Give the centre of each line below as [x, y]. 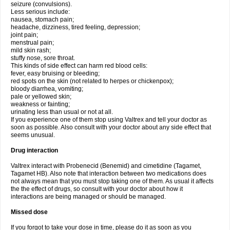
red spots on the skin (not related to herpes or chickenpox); [92, 81]
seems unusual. [33, 135]
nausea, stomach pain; [42, 20]
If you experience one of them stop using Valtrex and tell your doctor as [109, 120]
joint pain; [24, 35]
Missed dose [29, 212]
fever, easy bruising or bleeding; [55, 73]
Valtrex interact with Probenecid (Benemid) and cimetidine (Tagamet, [106, 166]
